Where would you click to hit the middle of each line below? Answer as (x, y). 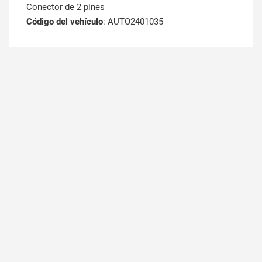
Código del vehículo (65, 21)
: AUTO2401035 (133, 21)
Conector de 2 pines (65, 7)
